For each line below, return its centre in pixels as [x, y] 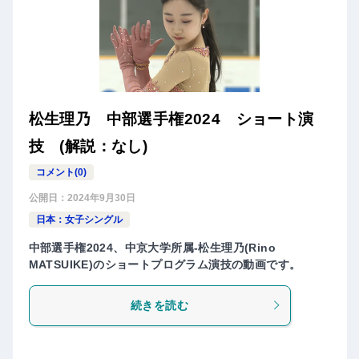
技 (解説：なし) [88, 146]
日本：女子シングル [79, 219]
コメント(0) [61, 172]
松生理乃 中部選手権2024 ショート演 [171, 119]
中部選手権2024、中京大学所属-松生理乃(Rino [152, 247]
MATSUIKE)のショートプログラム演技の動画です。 [165, 264]
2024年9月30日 [101, 198]
